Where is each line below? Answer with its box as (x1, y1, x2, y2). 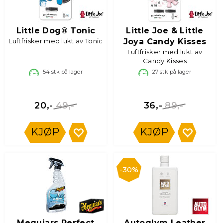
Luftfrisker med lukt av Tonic (8, 37, 103, 45)
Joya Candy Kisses (123, 37, 207, 46)
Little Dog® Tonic (16, 26, 96, 35)
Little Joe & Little (126, 26, 204, 35)
